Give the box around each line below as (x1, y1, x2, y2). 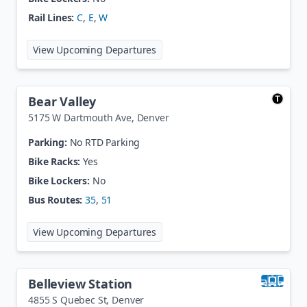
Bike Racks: (28, 155, 81, 168)
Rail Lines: (28, 11, 75, 24)
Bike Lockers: (28, 174, 90, 187)
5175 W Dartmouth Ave (28, 111, 132, 124)
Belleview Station (28, 275, 133, 292)
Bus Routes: (28, 193, 83, 206)
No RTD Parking (69, 136, 140, 149)
